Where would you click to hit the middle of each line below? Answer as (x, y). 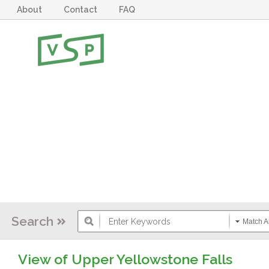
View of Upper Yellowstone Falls (125, 259)
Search (33, 221)
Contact (83, 10)
